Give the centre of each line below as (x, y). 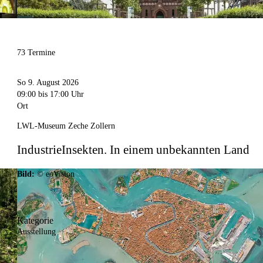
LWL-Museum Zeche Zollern (66, 126)
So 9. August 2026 (48, 82)
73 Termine (36, 53)
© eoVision (56, 174)
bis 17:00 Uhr (60, 94)
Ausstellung (37, 232)
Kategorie (36, 221)
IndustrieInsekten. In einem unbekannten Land (134, 149)
